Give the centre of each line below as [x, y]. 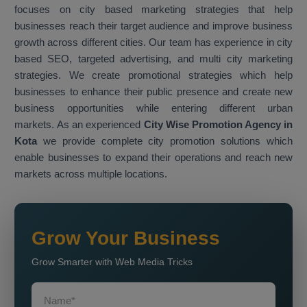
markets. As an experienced [78, 125]
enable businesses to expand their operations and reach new [153, 158]
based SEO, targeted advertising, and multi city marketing [153, 59]
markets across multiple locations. [91, 174]
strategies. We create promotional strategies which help [153, 75]
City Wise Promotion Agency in [217, 125]
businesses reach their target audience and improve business [153, 26]
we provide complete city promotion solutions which [168, 141]
